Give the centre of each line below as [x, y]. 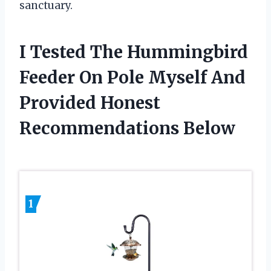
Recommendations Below [127, 128]
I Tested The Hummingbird [134, 52]
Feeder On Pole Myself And [132, 77]
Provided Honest [90, 103]
